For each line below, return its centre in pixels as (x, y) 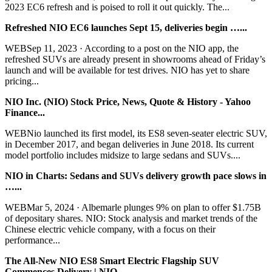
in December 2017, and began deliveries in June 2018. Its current (129, 144)
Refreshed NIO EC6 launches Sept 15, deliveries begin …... (126, 27)
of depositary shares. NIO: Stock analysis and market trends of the (131, 218)
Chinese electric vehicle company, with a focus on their (110, 229)
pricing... (22, 81)
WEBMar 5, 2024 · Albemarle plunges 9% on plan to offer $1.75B (133, 207)
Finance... (25, 112)
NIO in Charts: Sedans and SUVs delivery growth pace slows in (136, 175)
